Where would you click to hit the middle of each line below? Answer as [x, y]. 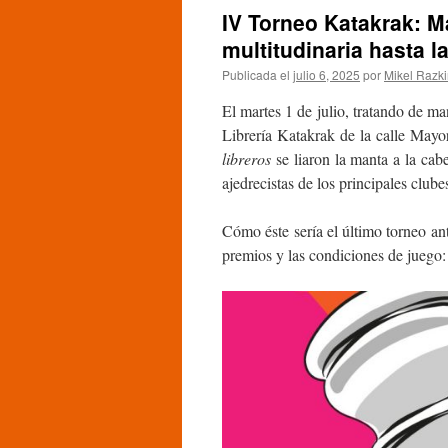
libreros [249, 158]
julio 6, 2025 [326, 74]
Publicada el [256, 74]
